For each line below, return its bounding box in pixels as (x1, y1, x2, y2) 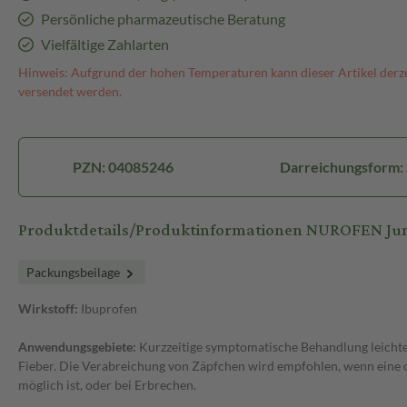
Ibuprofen (81, 301, 137, 317)
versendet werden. (18, 84, 122, 100)
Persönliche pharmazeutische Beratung (40, 10, 285, 28)
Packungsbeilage (26, 264, 123, 281)
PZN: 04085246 (72, 158, 174, 176)
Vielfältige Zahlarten (40, 35, 169, 54)
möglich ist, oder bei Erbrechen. (18, 377, 196, 393)
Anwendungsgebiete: (18, 339, 136, 355)
